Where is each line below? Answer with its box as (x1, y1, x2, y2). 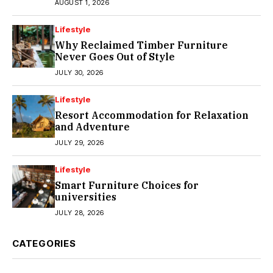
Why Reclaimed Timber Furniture (55, 38, 228, 51)
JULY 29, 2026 (55, 138, 104, 147)
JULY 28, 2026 (55, 208, 104, 217)
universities (55, 190, 116, 203)
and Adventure (55, 120, 130, 133)
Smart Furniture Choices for (55, 179, 199, 191)
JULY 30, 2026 (55, 68, 104, 77)
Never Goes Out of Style (55, 50, 175, 63)
